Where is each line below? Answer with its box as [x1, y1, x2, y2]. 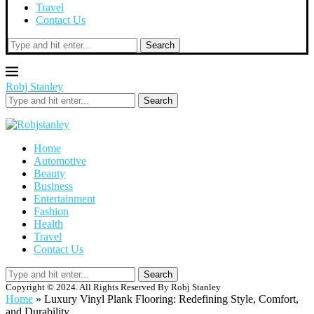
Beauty [34, 168, 65, 179]
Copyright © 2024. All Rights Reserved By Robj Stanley [6, 282, 221, 292]
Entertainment [34, 193, 95, 205]
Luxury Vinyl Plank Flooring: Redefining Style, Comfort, [44, 293, 299, 305]
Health [34, 218, 63, 230]
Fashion [34, 205, 69, 217]
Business [34, 180, 73, 192]
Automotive [34, 155, 86, 167]
